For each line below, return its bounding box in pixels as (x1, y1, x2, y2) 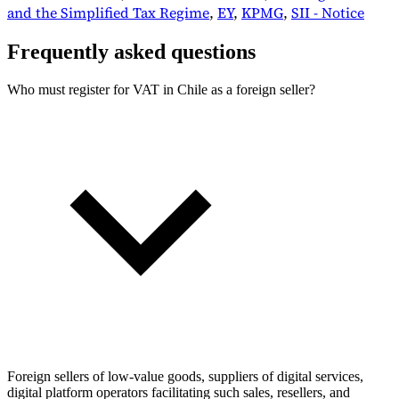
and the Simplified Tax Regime (7, 3, 209, 23)
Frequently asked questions (7, 39, 256, 63)
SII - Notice (291, 3, 364, 23)
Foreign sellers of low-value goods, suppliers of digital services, (7, 368, 363, 384)
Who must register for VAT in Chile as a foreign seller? (7, 81, 315, 97)
